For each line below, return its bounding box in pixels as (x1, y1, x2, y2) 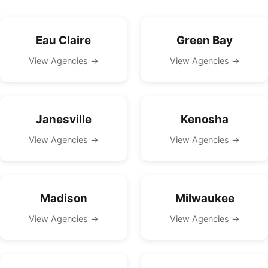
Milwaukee (175, 191, 234, 205)
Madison (39, 191, 87, 205)
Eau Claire (36, 33, 91, 47)
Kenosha (181, 112, 229, 126)
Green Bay (176, 33, 233, 47)
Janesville (35, 112, 92, 126)
